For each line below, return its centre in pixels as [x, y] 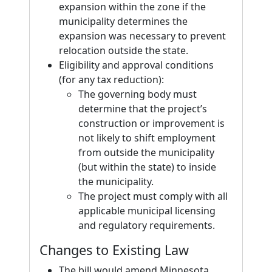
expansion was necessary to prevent [142, 36]
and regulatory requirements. [147, 225]
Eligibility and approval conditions [136, 65]
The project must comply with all [153, 196]
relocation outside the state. [124, 50]
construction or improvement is [151, 123]
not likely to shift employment [147, 138]
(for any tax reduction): [111, 80]
